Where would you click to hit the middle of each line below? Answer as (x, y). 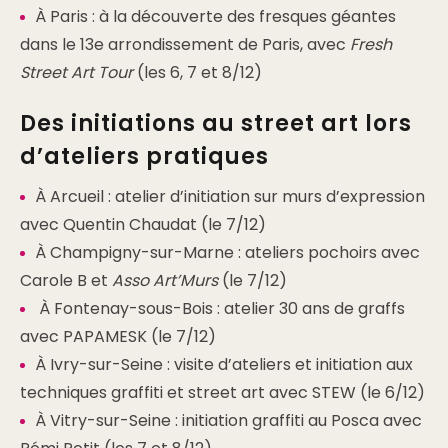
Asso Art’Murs (165, 280)
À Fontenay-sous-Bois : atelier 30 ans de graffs (220, 308)
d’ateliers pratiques (144, 156)
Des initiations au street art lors (216, 123)
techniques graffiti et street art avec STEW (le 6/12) (222, 392)
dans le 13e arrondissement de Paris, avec (185, 44)
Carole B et (66, 280)
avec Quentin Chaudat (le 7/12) (143, 224)
